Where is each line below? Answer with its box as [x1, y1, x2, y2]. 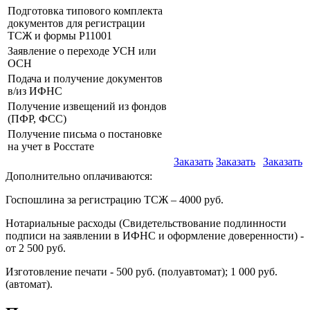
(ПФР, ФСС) [8, 112, 66, 125]
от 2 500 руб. [6, 241, 66, 254]
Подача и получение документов [8, 72, 163, 84]
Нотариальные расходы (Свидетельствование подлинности [6, 217, 286, 229]
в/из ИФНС [8, 84, 62, 97]
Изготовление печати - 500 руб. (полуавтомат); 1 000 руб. [6, 265, 277, 277]
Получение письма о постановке [8, 127, 162, 140]
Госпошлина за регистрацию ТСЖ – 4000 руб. [6, 193, 224, 206]
